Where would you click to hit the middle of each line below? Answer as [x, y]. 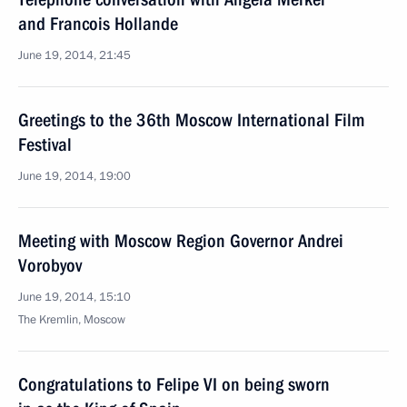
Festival [45, 144]
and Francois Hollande [98, 24]
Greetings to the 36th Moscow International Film [191, 120]
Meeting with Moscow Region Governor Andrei [181, 241]
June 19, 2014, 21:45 [74, 55]
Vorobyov [50, 265]
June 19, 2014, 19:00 [74, 176]
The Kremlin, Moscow [72, 320]
